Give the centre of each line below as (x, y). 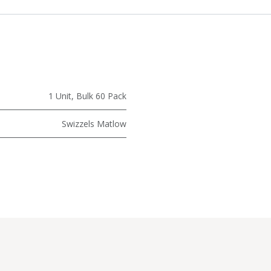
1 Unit (60, 96)
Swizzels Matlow (94, 124)
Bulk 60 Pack (101, 96)
